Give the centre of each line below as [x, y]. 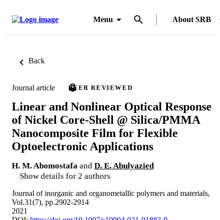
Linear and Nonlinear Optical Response [112, 106]
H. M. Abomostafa [45, 165]
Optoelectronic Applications [82, 146]
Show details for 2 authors [65, 176]
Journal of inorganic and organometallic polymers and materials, [111, 193]
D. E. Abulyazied [124, 165]
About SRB [192, 19]
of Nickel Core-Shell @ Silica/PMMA [106, 120]
